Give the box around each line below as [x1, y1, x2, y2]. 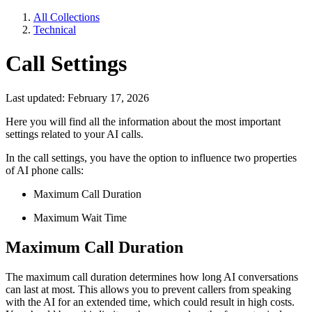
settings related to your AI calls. [6, 127, 143, 140]
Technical [33, 24, 76, 36]
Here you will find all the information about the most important [6, 115, 281, 127]
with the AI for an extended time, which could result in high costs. [6, 295, 295, 308]
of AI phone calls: [6, 164, 84, 176]
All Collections [33, 11, 100, 23]
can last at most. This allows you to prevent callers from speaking [6, 283, 291, 295]
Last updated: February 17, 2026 [6, 91, 149, 104]
